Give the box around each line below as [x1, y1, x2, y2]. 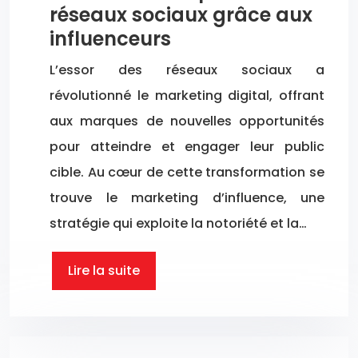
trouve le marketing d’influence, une [50, 188, 324, 207]
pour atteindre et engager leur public [50, 137, 324, 156]
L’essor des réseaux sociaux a [50, 60, 324, 79]
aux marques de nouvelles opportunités [50, 111, 324, 130]
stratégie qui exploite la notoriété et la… [50, 213, 307, 233]
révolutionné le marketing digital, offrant [50, 86, 324, 105]
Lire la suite [68, 261, 140, 280]
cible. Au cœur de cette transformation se [50, 162, 324, 181]
